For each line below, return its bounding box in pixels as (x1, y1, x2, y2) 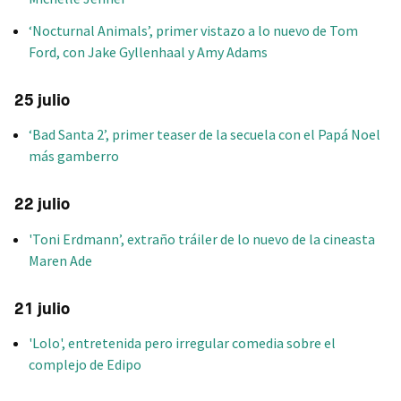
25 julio (14, 90, 70, 111)
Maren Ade (29, 251, 92, 269)
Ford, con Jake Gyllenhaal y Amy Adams (29, 43, 268, 62)
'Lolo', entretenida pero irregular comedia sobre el (29, 333, 336, 352)
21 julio (14, 298, 70, 319)
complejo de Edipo (29, 354, 141, 373)
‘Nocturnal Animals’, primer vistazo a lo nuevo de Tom (29, 21, 358, 40)
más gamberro (29, 147, 119, 166)
